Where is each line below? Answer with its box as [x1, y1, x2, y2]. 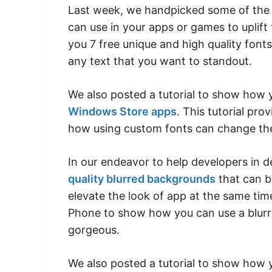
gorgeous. [68, 223, 120, 236]
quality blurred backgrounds [68, 172, 216, 185]
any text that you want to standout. [68, 54, 252, 67]
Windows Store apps [68, 104, 177, 118]
